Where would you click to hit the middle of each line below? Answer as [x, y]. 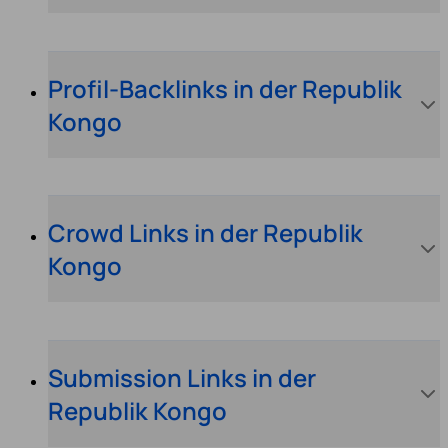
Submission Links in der [182, 377]
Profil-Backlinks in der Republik [225, 88]
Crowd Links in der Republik [205, 233]
